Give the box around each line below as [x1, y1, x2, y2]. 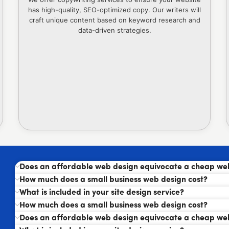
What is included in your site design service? [19, 188, 184, 197]
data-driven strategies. [78, 26, 151, 34]
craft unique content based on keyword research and [29, 15, 200, 24]
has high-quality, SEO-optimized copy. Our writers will [28, 5, 201, 14]
